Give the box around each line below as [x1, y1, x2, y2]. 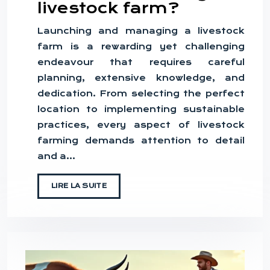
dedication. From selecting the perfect [37, 89, 245, 99]
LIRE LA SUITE [51, 182, 107, 190]
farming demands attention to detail [37, 136, 245, 146]
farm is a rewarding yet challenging [37, 42, 245, 52]
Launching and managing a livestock [37, 26, 245, 36]
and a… [37, 151, 75, 162]
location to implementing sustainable [37, 104, 245, 115]
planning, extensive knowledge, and [37, 73, 245, 83]
